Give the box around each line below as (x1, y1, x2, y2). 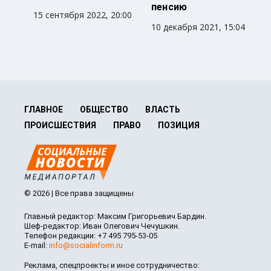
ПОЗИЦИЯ (158, 120, 200, 131)
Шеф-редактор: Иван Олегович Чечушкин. (24, 221, 180, 231)
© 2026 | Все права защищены (24, 189, 134, 198)
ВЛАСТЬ (145, 105, 180, 115)
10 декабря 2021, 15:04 (151, 21, 245, 33)
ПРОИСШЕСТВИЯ (24, 120, 96, 131)
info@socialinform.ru (49, 241, 123, 250)
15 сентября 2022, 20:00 (33, 9, 132, 21)
